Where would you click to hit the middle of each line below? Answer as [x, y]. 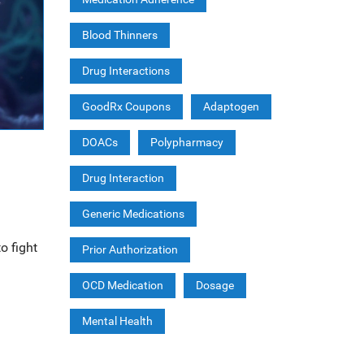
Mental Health [117, 321]
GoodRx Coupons [126, 106]
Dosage [214, 285]
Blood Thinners [119, 35]
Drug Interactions [126, 71]
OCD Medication [122, 285]
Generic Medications [133, 214]
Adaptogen [231, 106]
